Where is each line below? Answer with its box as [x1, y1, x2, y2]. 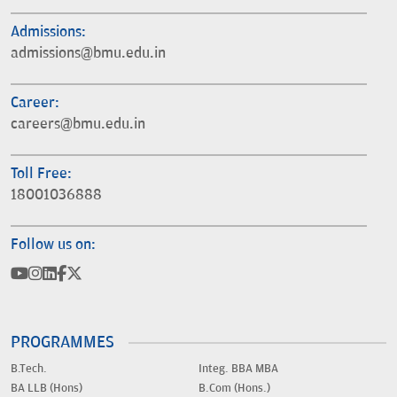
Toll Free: [11, 164, 72, 183]
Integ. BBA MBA [198, 361, 278, 376]
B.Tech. [11, 361, 47, 376]
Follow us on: [11, 235, 96, 253]
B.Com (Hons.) [198, 380, 270, 395]
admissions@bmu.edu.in [11, 43, 166, 62]
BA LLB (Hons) [11, 380, 82, 395]
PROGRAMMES [11, 331, 114, 352]
